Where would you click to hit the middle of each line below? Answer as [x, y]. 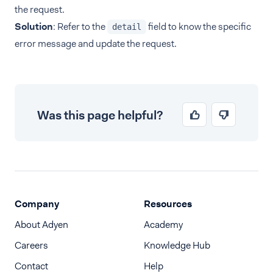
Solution [34, 27]
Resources [168, 204]
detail [127, 27]
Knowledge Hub [177, 245]
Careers [31, 245]
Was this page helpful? [100, 115]
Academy [163, 225]
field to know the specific [199, 27]
